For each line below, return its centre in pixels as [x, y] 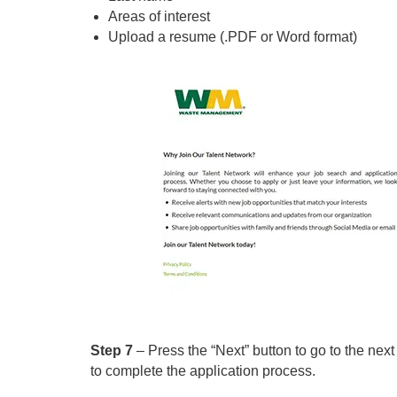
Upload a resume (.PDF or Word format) [233, 37]
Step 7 [113, 350]
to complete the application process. [203, 371]
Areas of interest [159, 16]
